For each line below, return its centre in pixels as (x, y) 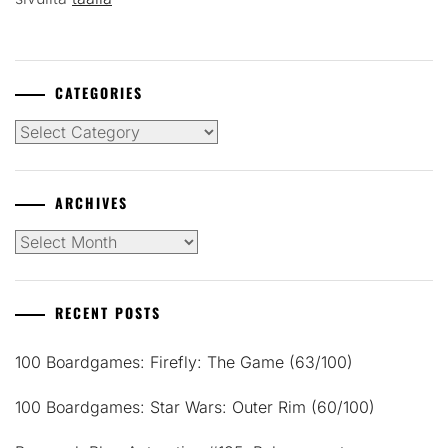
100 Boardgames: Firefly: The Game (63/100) (184, 362)
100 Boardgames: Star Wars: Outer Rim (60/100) (195, 407)
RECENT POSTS (108, 313)
